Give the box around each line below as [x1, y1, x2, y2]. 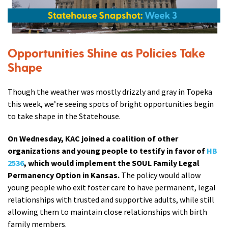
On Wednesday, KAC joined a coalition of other [8, 133, 178, 144]
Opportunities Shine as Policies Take [8, 46, 205, 62]
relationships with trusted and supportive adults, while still [8, 194, 214, 205]
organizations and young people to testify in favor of [8, 146, 207, 156]
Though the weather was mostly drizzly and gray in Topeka [8, 87, 212, 97]
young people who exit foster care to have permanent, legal [8, 182, 216, 193]
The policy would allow [120, 170, 201, 181]
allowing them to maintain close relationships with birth [8, 207, 207, 217]
